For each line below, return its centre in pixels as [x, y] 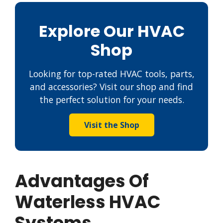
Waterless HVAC [88, 202]
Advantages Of [82, 181]
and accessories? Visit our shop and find [111, 86]
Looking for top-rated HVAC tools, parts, [111, 73]
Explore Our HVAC [111, 31]
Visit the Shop [111, 125]
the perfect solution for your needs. [111, 99]
